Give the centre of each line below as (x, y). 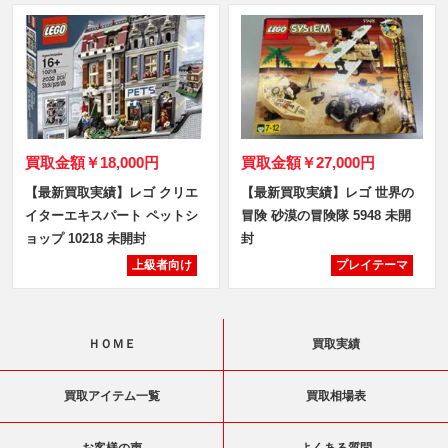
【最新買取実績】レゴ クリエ (111, 192)
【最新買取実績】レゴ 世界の (327, 192)
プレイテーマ (372, 264)
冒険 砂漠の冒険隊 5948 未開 (325, 215)
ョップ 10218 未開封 (85, 238)
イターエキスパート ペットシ (111, 215)
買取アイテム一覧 (111, 395)
